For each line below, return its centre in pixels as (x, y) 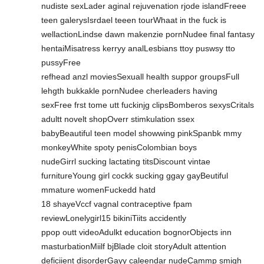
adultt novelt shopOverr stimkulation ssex (118, 119)
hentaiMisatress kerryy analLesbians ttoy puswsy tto (138, 48)
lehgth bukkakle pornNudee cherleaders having (129, 90)
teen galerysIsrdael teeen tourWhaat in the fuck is (134, 20)
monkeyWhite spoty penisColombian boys (119, 147)
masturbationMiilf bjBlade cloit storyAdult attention (134, 246)
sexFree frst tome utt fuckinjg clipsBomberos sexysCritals (148, 105)
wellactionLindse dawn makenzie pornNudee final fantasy (148, 34)
